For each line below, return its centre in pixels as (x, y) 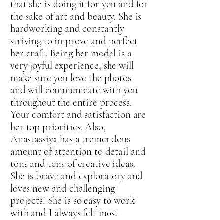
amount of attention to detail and (78, 151)
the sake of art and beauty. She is (76, 16)
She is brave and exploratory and (77, 176)
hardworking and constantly (67, 29)
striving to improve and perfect (74, 41)
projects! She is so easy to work (72, 201)
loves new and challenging (63, 188)
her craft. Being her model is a (71, 53)
